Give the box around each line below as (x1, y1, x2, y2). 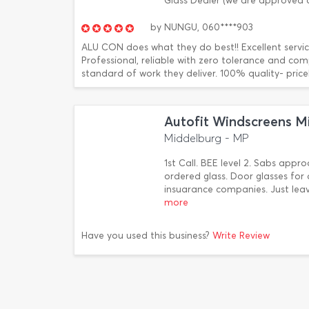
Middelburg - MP (164, 132, 249, 145)
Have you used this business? (81, 229, 212, 241)
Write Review (212, 229, 270, 241)
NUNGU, (161, 21, 202, 33)
